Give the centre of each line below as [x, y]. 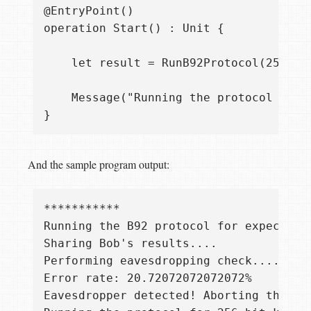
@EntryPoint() [89, 10]
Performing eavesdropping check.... [162, 260]
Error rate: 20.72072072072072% [148, 278]
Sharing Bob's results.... [131, 243]
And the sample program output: [99, 164]
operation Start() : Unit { [134, 28]
